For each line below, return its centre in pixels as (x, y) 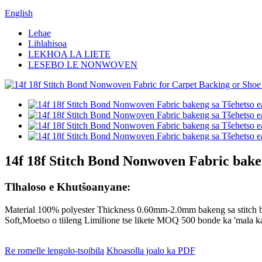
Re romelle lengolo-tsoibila (54, 250)
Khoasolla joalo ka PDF (151, 250)
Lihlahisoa (47, 44)
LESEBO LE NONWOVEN (83, 65)
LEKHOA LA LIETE (69, 54)
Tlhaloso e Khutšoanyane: (68, 187)
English (19, 13)
